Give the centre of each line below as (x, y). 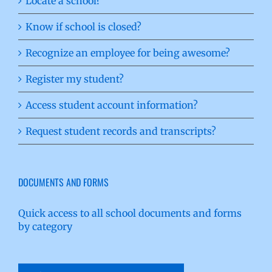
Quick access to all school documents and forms (130, 213)
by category (45, 226)
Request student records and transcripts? (121, 131)
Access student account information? (112, 105)
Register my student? (75, 79)
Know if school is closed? (83, 26)
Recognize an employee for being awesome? (128, 53)
